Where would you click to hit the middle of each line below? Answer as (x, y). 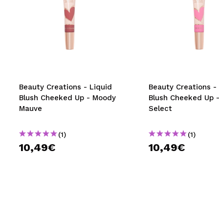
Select (160, 109)
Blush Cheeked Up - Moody (67, 98)
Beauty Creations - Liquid (66, 87)
